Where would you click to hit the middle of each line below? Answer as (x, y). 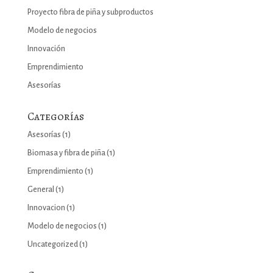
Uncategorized (52, 244)
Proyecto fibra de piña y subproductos (90, 12)
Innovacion (46, 207)
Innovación (46, 48)
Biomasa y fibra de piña (66, 153)
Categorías (55, 116)
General (41, 189)
